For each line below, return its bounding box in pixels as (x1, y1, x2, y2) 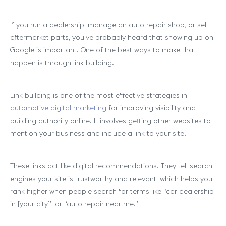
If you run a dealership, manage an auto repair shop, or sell (10, 20, 208, 29)
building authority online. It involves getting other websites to (10, 116, 211, 125)
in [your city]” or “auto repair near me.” (10, 199, 138, 208)
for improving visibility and (106, 103, 196, 112)
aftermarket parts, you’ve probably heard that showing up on (10, 33, 213, 42)
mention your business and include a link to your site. (10, 129, 186, 138)
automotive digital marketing (10, 103, 106, 112)
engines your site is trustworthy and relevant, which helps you (10, 174, 212, 183)
